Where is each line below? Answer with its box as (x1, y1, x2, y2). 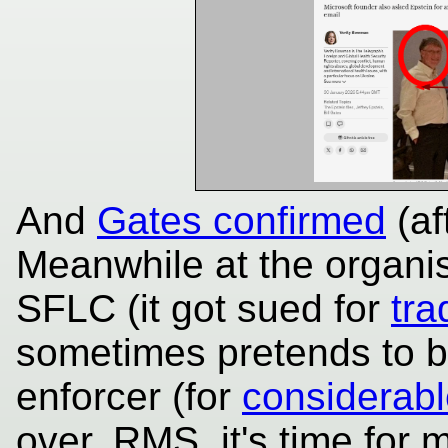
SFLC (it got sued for (16, 286, 391, 330)
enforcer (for (16, 374, 242, 418)
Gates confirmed (97, 198, 386, 242)
